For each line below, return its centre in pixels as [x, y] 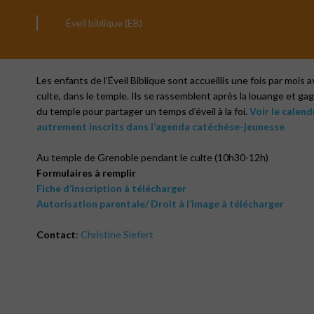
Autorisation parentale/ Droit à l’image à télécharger [160, 204]
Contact [56, 234]
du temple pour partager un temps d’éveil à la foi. [143, 111]
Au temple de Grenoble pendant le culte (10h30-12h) [152, 157]
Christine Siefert [117, 234]
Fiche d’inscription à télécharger [111, 188]
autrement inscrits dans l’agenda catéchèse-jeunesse [161, 127]
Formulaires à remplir [86, 173]
